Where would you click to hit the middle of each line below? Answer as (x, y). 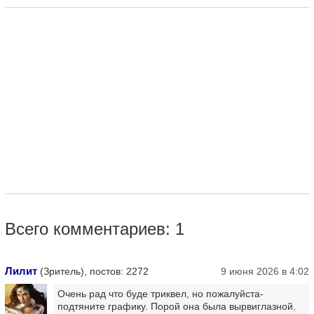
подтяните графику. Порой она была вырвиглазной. (177, 306)
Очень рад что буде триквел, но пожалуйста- (161, 294)
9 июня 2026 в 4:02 (265, 271)
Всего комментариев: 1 (95, 229)
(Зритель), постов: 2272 (93, 271)
